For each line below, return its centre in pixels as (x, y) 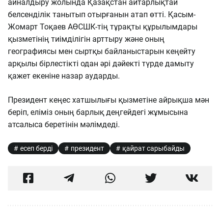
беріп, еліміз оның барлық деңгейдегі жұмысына (98, 112)
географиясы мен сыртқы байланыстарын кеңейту (102, 51)
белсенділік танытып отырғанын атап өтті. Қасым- (102, 14)
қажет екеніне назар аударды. (65, 76)
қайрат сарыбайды (153, 148)
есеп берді (36, 148)
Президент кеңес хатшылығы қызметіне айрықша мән (109, 100)
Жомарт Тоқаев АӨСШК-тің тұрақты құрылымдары (103, 27)
